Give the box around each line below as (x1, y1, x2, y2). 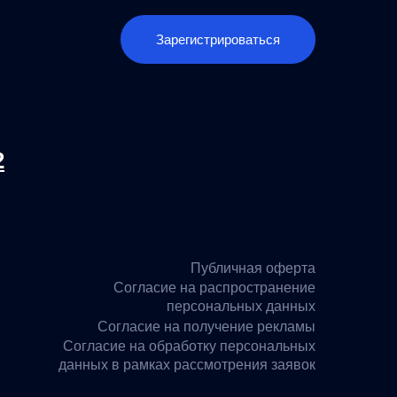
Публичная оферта (191, 260, 315, 276)
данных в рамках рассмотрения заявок (58, 357, 315, 372)
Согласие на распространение (113, 280, 315, 295)
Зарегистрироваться (156, 32, 280, 47)
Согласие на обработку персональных (63, 339, 315, 354)
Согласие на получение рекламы (97, 318, 315, 334)
